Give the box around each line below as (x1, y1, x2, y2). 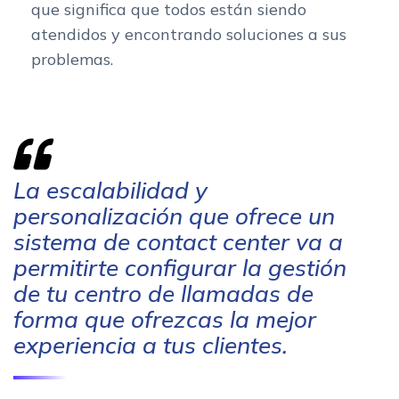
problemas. (31, 48, 113, 69)
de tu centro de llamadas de (13, 278, 313, 308)
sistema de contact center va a (13, 226, 343, 256)
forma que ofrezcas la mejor (13, 304, 316, 334)
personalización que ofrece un (13, 200, 335, 231)
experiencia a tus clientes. (13, 330, 288, 360)
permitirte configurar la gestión (13, 252, 346, 282)
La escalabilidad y (13, 175, 208, 205)
